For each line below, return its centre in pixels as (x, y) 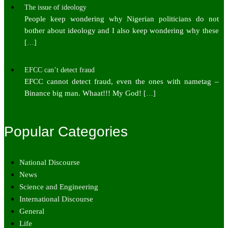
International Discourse (56, 199)
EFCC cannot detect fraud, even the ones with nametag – (122, 81)
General (32, 211)
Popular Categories (66, 132)
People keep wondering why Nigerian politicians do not (122, 19)
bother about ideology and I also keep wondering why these (122, 30)
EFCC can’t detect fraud (60, 70)
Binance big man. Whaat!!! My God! (83, 93)
